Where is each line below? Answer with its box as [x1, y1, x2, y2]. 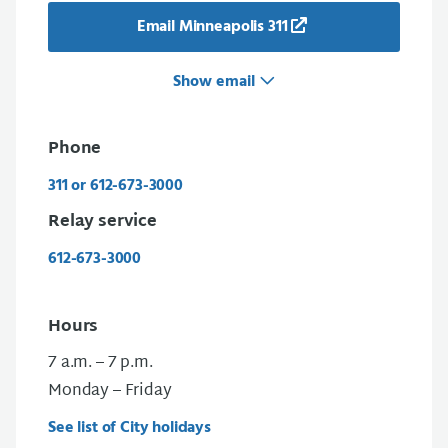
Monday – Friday [48, 377, 172, 406]
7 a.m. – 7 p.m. [48, 349, 153, 378]
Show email [173, 69, 259, 95]
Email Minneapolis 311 [136, 14, 288, 40]
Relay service [48, 208, 157, 237]
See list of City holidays [48, 415, 211, 441]
